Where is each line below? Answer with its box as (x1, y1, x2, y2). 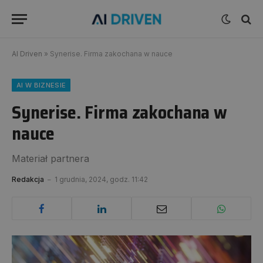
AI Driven (12, 49, 42, 58)
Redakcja (12, 175, 44, 184)
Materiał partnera (12, 153, 89, 164)
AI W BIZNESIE (16, 81, 66, 89)
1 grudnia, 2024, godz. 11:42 (55, 175, 148, 184)
